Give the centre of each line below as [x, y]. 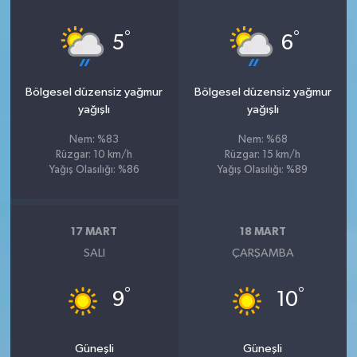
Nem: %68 [263, 140]
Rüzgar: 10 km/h [94, 155]
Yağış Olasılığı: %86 [94, 171]
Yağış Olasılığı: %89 [263, 171]
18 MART [263, 231]
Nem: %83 [94, 140]
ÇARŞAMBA [263, 253]
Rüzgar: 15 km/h [263, 155]
